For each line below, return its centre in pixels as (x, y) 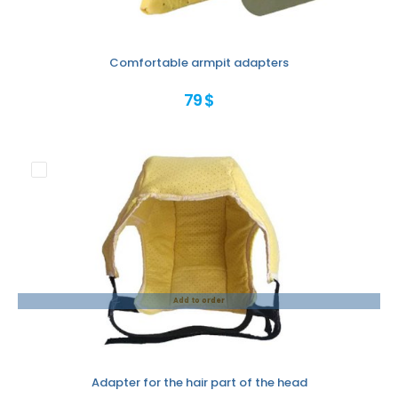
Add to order (199, 300)
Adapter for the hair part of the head (199, 382)
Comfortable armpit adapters (199, 62)
